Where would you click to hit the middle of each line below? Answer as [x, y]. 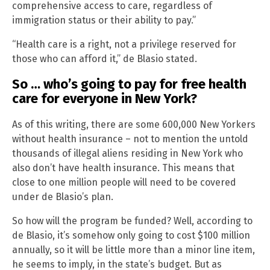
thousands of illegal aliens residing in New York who [127, 153]
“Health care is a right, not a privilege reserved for [124, 45]
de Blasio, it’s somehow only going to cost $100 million [131, 235]
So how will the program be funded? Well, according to [132, 221]
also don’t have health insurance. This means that [123, 168]
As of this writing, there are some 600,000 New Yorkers [134, 124]
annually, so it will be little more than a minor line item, [133, 250]
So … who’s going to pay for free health [129, 84]
